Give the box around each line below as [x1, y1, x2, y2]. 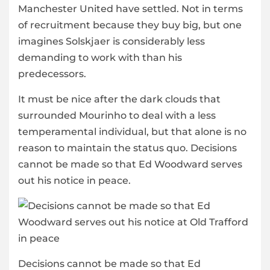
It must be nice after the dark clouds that [18, 93, 221, 105]
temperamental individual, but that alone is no [18, 126, 246, 138]
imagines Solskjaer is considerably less [18, 36, 205, 48]
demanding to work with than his [18, 52, 182, 64]
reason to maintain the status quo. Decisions [18, 142, 237, 154]
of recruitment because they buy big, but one [18, 19, 242, 31]
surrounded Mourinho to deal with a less [18, 110, 216, 122]
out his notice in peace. [18, 175, 131, 187]
